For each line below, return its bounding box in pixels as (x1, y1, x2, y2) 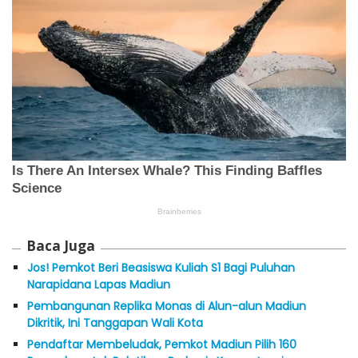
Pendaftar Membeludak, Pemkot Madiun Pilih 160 (27, 336, 296, 352)
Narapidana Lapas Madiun (27, 276, 170, 292)
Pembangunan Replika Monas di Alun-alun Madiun (27, 297, 306, 314)
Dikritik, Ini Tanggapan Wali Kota (27, 314, 203, 331)
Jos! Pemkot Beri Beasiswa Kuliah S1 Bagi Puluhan (27, 259, 295, 276)
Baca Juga (26, 236, 95, 255)
